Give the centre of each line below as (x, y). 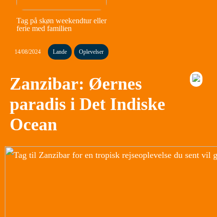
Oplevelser (91, 52)
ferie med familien (44, 28)
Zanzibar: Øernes (76, 84)
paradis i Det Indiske (87, 104)
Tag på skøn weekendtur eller (61, 20)
